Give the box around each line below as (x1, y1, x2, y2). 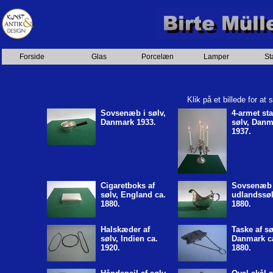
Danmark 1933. (101, 118, 156, 127)
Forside (19, 52, 44, 61)
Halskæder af (101, 225, 150, 234)
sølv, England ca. (101, 190, 166, 199)
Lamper (203, 52, 229, 61)
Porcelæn (141, 52, 174, 61)
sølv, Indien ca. (101, 234, 158, 243)
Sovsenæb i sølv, (101, 108, 166, 118)
